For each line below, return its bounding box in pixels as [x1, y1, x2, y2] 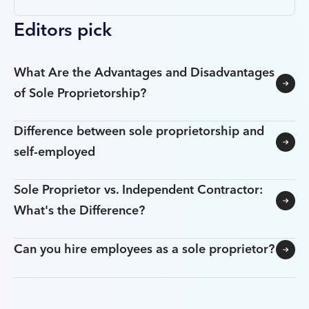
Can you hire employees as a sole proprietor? [14, 239, 275, 260]
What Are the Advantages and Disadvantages [14, 62, 275, 83]
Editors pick [14, 15, 112, 46]
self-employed [14, 141, 95, 163]
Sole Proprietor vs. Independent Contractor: [14, 179, 263, 201]
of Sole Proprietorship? [14, 83, 146, 104]
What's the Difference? [14, 200, 145, 221]
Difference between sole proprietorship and [14, 121, 264, 142]
